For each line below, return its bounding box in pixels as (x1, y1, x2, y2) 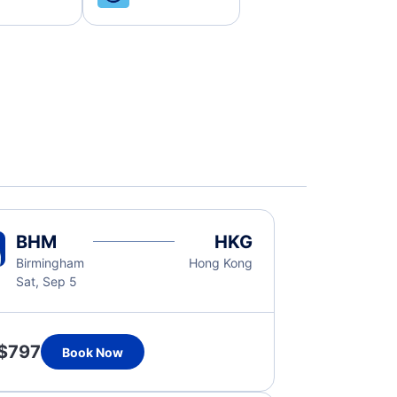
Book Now (61, 344, 123, 360)
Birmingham (15, 255, 84, 270)
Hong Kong (189, 255, 253, 270)
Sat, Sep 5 (15, 274, 77, 289)
